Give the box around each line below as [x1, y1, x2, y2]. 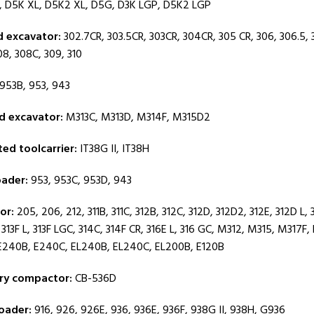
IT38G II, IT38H [76, 140, 149, 158]
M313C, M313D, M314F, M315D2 [62, 109, 210, 127]
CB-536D [71, 270, 116, 288]
